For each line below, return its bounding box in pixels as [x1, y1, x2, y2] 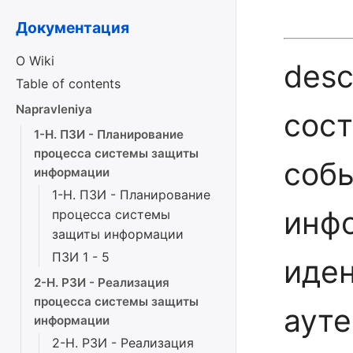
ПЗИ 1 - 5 [52, 249, 110, 265]
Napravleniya [16, 102, 92, 117]
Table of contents [16, 76, 121, 91]
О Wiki [16, 53, 54, 69]
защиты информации [52, 226, 184, 242]
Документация [16, 18, 129, 37]
